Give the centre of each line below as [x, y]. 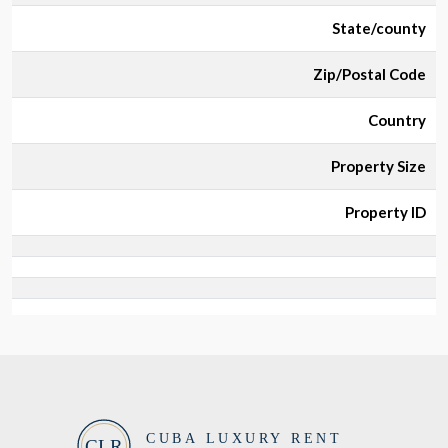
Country [397, 120]
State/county [379, 28]
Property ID [385, 212]
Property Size [378, 166]
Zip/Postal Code [369, 74]
